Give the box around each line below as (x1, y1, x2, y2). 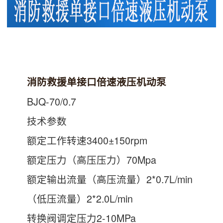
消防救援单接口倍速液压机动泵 (27, 75, 166, 89)
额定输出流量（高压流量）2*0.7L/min (7, 172, 193, 186)
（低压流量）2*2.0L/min (7, 191, 133, 206)
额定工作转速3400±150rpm (7, 133, 147, 147)
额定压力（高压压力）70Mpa (7, 152, 156, 167)
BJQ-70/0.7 (7, 94, 76, 109)
